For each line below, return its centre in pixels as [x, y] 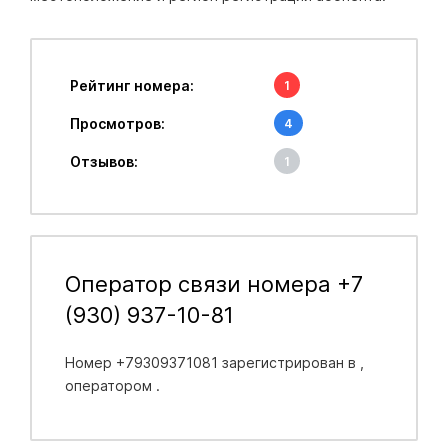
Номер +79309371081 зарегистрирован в [212, 362]
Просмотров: [117, 123]
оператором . [112, 385]
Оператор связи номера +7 [213, 283]
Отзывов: [103, 161]
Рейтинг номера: [131, 85]
